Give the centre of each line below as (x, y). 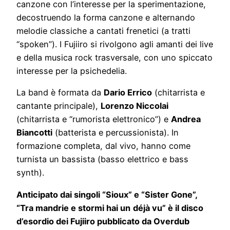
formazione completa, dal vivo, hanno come (103, 146)
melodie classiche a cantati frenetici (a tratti (103, 31)
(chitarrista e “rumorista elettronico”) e (94, 119)
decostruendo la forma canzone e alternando (106, 18)
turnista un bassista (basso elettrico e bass (102, 159)
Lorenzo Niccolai (135, 106)
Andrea (186, 119)
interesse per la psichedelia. (72, 71)
